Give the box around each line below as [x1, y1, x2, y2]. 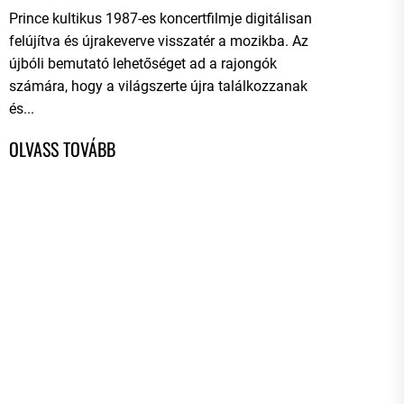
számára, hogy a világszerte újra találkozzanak [8, 78, 308, 95]
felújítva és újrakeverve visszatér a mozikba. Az [8, 32, 308, 50]
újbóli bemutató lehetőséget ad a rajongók [8, 55, 277, 72]
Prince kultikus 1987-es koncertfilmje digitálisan [8, 10, 312, 27]
